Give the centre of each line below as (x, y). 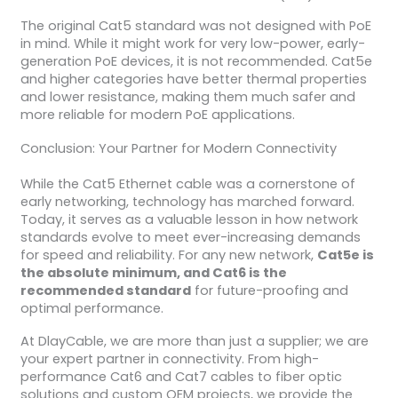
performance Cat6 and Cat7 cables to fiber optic (181, 377)
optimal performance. (92, 308)
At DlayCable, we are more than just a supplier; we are (194, 342)
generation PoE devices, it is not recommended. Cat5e (196, 62)
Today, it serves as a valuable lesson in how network (189, 219)
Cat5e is (345, 255)
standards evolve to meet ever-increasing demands (190, 237)
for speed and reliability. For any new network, (168, 255)
